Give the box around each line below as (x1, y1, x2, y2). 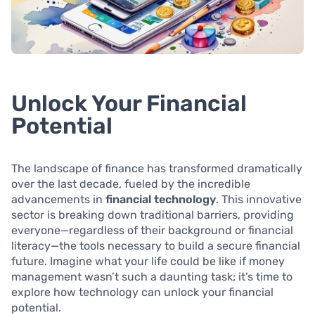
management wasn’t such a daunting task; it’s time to (11, 269, 292, 283)
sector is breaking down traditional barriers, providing (11, 207, 294, 221)
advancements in (11, 192, 105, 206)
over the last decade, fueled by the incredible (11, 176, 250, 191)
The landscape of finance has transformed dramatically (11, 161, 302, 175)
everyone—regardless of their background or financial (11, 223, 293, 237)
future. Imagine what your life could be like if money (11, 254, 285, 268)
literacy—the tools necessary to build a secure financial (11, 238, 300, 252)
